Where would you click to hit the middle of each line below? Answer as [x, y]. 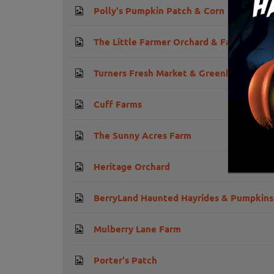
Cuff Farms [118, 104]
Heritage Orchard [132, 167]
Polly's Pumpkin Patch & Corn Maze [172, 11]
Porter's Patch [125, 260]
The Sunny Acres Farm [143, 135]
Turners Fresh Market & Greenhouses [175, 73]
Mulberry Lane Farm [137, 229]
